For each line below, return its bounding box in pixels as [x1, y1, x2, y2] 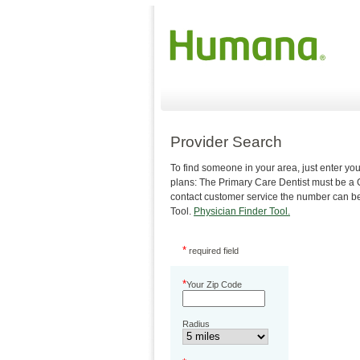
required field [186, 245, 239, 256]
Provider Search [170, 133, 282, 150]
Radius [182, 318, 210, 329]
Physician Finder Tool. [194, 205, 290, 217]
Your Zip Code [186, 279, 242, 289]
